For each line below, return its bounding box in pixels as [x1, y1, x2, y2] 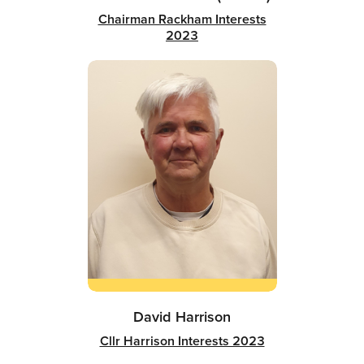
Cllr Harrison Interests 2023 [99, 331, 265, 350]
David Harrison [133, 305, 231, 327]
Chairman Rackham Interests [97, 9, 266, 28]
